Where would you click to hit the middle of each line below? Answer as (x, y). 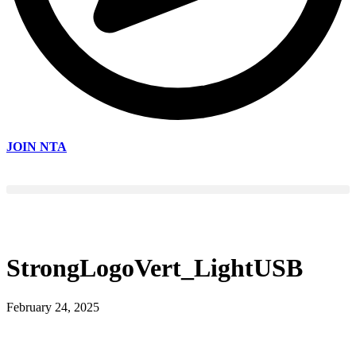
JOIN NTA (37, 147)
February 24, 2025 (53, 307)
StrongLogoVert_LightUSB (155, 268)
